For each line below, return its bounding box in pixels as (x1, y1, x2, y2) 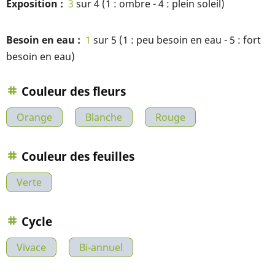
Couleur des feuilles (21, 148, 134, 165)
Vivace (17, 241, 46, 255)
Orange (17, 110, 52, 124)
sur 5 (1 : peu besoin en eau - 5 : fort (91, 33, 261, 47)
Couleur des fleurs (21, 83, 126, 99)
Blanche (85, 110, 122, 124)
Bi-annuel (79, 241, 123, 255)
